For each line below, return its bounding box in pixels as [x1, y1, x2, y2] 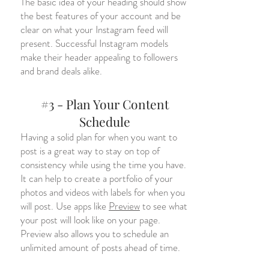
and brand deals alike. [20, 64, 102, 78]
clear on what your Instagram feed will [20, 22, 168, 37]
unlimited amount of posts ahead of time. [20, 240, 180, 255]
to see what [140, 199, 187, 213]
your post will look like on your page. [20, 213, 160, 227]
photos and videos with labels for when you [20, 185, 185, 199]
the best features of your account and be [20, 8, 181, 23]
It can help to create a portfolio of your [20, 171, 173, 186]
